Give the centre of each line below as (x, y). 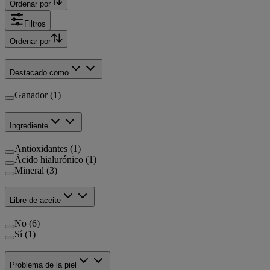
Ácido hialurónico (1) (55, 159)
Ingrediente (29, 126)
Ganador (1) (38, 95)
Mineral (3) (36, 170)
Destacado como (39, 72)
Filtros (35, 24)
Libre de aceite (35, 201)
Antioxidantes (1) (48, 148)
